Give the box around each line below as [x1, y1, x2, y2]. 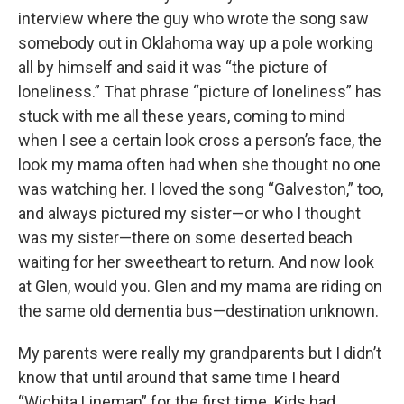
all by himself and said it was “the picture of [18, 58, 328, 77]
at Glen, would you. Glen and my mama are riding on [18, 277, 382, 296]
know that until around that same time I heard [18, 368, 340, 387]
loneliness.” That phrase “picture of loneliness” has [18, 82, 381, 101]
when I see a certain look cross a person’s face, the [18, 131, 381, 150]
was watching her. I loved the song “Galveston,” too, [18, 179, 383, 198]
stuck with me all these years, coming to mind [18, 106, 345, 125]
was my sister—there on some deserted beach [18, 228, 353, 247]
